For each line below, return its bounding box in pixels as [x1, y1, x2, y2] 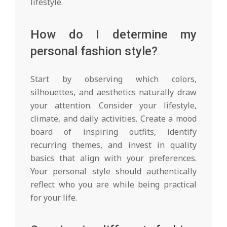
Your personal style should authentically [30, 165, 197, 177]
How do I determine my [30, 27, 197, 42]
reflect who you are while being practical [30, 178, 197, 190]
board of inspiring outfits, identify [30, 126, 197, 137]
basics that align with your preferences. [30, 152, 197, 164]
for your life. [30, 192, 77, 203]
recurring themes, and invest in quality [30, 139, 197, 150]
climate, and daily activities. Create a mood [30, 112, 197, 124]
